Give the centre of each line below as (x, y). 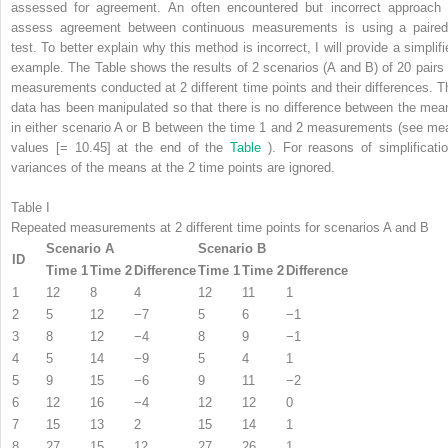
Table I (30, 207)
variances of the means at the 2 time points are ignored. (173, 167)
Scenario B (232, 248)
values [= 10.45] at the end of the (121, 147)
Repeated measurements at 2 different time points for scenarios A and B (220, 227)
